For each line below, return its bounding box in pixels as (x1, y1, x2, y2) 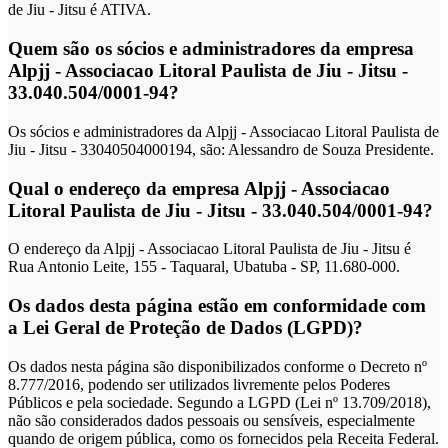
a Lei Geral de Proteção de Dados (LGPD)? (8, 316, 363, 338)
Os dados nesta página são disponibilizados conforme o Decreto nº (8, 357, 427, 375)
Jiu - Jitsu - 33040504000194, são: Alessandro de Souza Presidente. (8, 140, 434, 158)
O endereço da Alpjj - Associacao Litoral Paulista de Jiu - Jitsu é (8, 240, 411, 258)
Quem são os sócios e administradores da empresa (8, 38, 414, 60)
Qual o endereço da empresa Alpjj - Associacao (8, 177, 390, 199)
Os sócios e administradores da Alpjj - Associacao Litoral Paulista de (8, 122, 439, 140)
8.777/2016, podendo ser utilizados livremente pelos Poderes (8, 375, 390, 393)
